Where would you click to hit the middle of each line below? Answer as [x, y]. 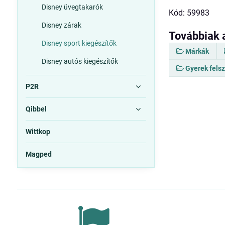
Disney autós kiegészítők [80, 61]
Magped [38, 154]
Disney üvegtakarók [72, 7]
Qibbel [36, 109]
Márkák [197, 51]
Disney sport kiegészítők [79, 43]
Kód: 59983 [189, 13]
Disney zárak [61, 25]
